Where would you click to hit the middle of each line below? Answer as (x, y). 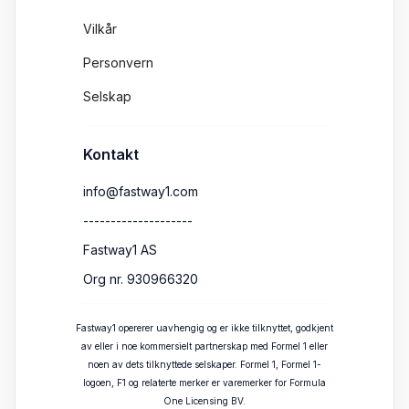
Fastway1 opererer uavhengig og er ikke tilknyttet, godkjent (204, 328)
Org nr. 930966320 (141, 279)
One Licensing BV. (204, 401)
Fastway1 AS (120, 250)
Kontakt (111, 155)
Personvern (118, 63)
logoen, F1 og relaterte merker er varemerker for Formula (204, 383)
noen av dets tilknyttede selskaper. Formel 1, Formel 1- (204, 365)
